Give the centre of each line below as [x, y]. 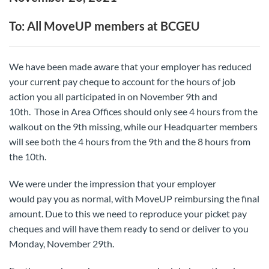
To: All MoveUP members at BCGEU [104, 26]
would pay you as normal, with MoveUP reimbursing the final [134, 198]
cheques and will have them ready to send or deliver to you [129, 228]
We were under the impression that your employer [113, 183]
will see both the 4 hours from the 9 [81, 141]
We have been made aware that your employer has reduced [130, 66]
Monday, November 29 [56, 243]
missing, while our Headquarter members [173, 126]
